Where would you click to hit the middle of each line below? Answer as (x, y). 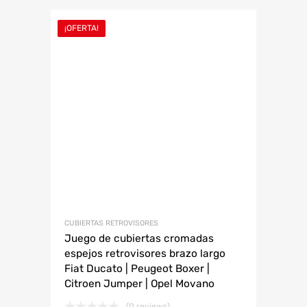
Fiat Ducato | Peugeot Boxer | (137, 269)
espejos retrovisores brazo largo (145, 254)
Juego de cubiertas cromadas (139, 239)
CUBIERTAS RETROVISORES (111, 223)
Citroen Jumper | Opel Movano (139, 284)
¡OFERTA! (82, 28)
